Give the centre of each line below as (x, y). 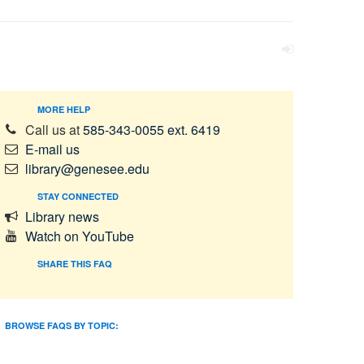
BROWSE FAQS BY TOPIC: (62, 325)
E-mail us (52, 149)
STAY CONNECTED (78, 196)
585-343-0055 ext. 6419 (152, 129)
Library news (62, 216)
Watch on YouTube (80, 236)
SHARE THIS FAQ (75, 263)
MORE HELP (64, 109)
